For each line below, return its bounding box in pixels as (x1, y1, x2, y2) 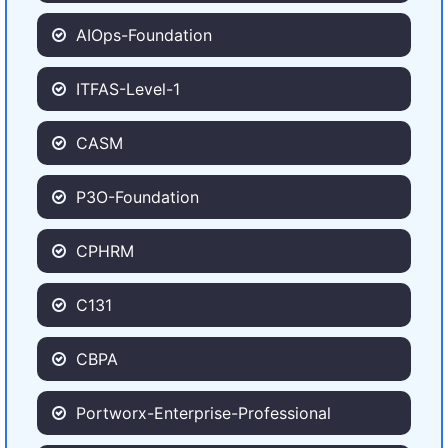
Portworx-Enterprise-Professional (76, 403, 331, 423)
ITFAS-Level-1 (76, 79, 180, 99)
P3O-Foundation (76, 187, 199, 207)
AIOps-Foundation (76, 25, 212, 45)
